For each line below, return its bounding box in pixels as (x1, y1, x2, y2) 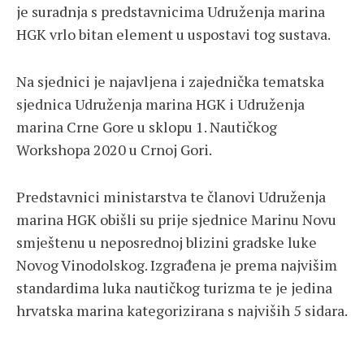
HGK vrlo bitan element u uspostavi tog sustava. (16, 24, 331, 45)
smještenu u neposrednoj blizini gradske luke (16, 232, 317, 253)
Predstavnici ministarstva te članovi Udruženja (16, 187, 326, 207)
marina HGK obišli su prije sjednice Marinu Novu (16, 210, 336, 230)
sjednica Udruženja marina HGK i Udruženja (16, 94, 305, 115)
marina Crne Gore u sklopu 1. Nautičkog (16, 117, 277, 137)
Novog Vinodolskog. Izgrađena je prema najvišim (16, 255, 337, 275)
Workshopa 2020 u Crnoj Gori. (16, 140, 212, 160)
